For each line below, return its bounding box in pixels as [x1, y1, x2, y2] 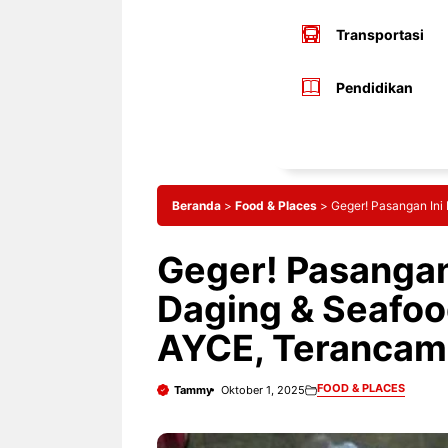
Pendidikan [335, 78, 413, 96]
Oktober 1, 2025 [220, 382, 305, 397]
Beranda [172, 197, 221, 213]
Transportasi [335, 25, 424, 43]
